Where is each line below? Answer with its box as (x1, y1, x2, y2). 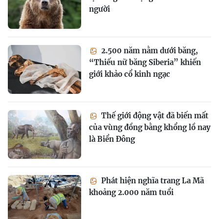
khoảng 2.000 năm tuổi (89, 188, 174, 197)
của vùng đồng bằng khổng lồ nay (89, 123, 211, 132)
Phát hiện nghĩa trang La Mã (99, 176, 204, 186)
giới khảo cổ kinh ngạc (89, 69, 170, 79)
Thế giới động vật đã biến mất (99, 111, 208, 121)
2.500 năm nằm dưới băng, (99, 46, 198, 56)
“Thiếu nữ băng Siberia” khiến (89, 58, 201, 67)
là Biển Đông (89, 134, 135, 144)
